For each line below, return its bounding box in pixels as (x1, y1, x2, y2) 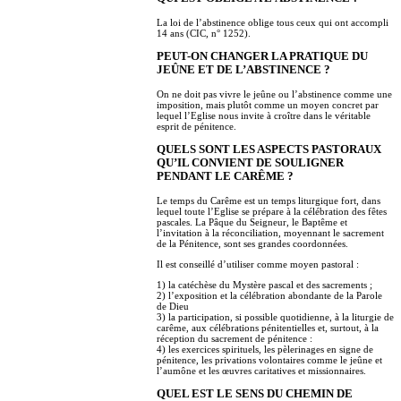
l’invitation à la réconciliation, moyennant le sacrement (157, 226, 384, 238)
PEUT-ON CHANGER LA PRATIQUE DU (157, 50, 368, 64)
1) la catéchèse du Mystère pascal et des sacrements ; (157, 278, 372, 290)
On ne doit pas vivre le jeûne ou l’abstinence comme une (157, 89, 392, 99)
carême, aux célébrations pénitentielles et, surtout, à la (157, 321, 379, 333)
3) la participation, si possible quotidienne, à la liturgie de (157, 311, 394, 322)
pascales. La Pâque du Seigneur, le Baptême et (157, 216, 347, 227)
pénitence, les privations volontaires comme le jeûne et (157, 354, 382, 365)
